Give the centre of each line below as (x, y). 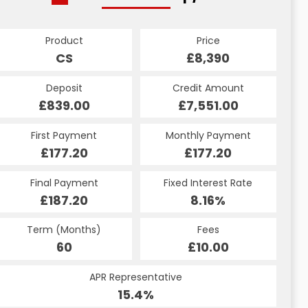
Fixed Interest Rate (208, 183)
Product (64, 41)
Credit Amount (208, 88)
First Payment (64, 135)
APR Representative (136, 277)
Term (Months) (64, 230)
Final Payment (64, 183)
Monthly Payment (208, 135)
